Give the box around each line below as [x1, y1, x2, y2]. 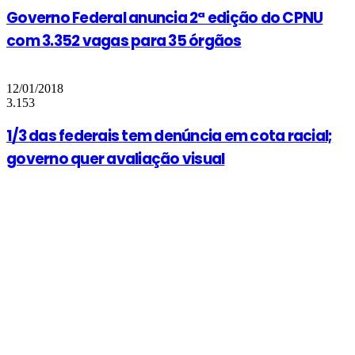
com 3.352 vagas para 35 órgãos [6, 30, 242, 52]
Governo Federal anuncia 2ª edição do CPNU [6, 7, 323, 29]
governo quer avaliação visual [6, 148, 225, 170]
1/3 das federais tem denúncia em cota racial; [6, 125, 333, 147]
